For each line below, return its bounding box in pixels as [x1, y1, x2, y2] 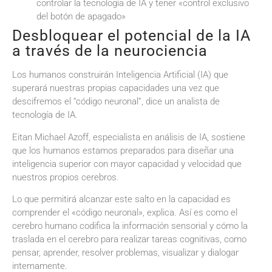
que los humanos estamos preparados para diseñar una [12, 144, 234, 156]
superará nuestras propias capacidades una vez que [12, 83, 219, 94]
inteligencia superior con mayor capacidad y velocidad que [12, 158, 242, 169]
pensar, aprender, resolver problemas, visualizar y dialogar [12, 247, 239, 259]
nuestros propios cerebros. [12, 171, 119, 183]
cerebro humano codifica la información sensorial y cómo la [12, 220, 248, 232]
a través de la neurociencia [12, 42, 208, 60]
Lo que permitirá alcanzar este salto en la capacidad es [12, 194, 231, 205]
